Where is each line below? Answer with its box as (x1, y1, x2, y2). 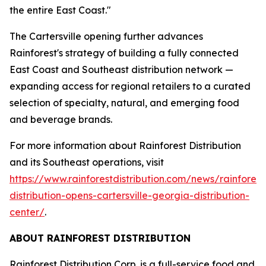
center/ (9, 206, 45, 218)
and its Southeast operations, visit (9, 156, 164, 168)
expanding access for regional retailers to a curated (9, 80, 251, 92)
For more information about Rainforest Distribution (9, 140, 241, 151)
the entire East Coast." (9, 4, 111, 16)
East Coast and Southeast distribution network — (9, 64, 233, 75)
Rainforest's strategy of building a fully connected (9, 47, 239, 59)
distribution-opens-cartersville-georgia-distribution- (9, 189, 249, 201)
